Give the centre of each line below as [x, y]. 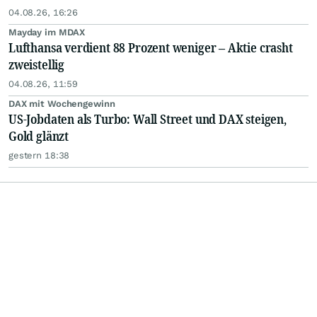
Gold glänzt [39, 136]
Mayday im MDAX [47, 32]
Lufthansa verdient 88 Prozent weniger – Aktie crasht [151, 47]
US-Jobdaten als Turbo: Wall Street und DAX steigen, [148, 119]
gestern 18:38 [39, 155]
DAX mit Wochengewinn [62, 104]
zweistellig [37, 64]
